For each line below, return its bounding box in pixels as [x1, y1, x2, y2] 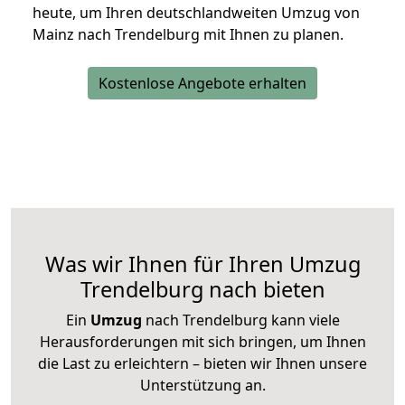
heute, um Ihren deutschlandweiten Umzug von [33, 3, 360, 24]
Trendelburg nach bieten [80, 275, 325, 305]
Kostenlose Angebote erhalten [99, 73, 306, 94]
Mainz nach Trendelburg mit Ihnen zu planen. [33, 24, 344, 45]
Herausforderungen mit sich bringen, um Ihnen [39, 332, 366, 353]
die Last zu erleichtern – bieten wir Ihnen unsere [38, 353, 367, 374]
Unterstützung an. [139, 375, 266, 396]
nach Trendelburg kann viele [141, 310, 340, 331]
